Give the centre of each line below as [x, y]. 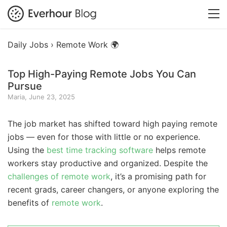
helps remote [179, 150]
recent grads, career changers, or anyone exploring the [113, 190]
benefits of [30, 203]
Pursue [25, 86]
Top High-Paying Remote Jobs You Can [102, 74]
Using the [27, 150]
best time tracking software [100, 150]
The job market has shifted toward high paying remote [112, 124]
